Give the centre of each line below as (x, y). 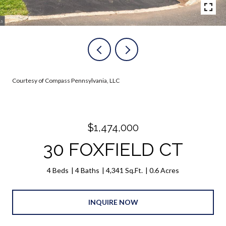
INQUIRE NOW (113, 202)
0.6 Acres (164, 170)
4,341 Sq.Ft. (124, 170)
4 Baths (87, 170)
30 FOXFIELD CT (113, 149)
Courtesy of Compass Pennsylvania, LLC (66, 80)
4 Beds (58, 170)
